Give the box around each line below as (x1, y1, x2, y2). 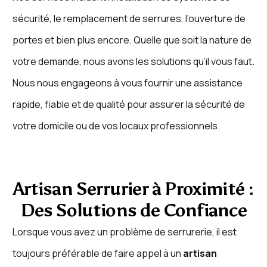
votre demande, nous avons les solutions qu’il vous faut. (12, 55, 254, 69)
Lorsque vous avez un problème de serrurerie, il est (12, 225, 237, 239)
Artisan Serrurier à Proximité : (13, 178, 254, 200)
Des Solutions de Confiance (20, 200, 247, 222)
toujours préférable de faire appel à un (12, 247, 183, 260)
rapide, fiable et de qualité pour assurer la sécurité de (12, 98, 245, 111)
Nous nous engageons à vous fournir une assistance (12, 76, 243, 90)
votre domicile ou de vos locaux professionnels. (12, 119, 220, 133)
